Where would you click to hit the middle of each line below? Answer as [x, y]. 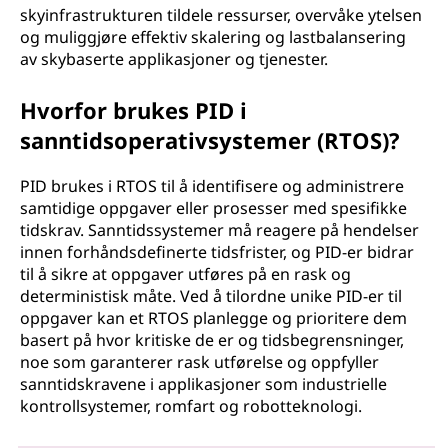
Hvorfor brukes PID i [133, 110]
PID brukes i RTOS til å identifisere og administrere [212, 186]
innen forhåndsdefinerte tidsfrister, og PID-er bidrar [217, 252]
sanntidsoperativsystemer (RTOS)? [210, 140]
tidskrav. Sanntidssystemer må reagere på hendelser [219, 230]
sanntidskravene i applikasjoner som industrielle [203, 384]
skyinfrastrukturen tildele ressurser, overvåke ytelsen [221, 15]
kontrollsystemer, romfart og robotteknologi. [191, 406]
